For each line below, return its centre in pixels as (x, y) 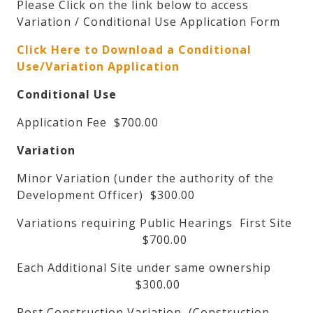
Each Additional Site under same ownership (154, 268)
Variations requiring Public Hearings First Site (154, 223)
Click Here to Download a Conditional (134, 50)
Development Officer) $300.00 (106, 195)
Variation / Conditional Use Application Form (148, 22)
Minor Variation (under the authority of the (145, 179)
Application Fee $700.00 (88, 123)
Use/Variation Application (98, 67)
